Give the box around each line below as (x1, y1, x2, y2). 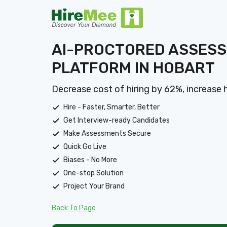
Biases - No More (63, 155, 117, 164)
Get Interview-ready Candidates (63, 116, 170, 125)
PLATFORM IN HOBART (52, 58, 215, 77)
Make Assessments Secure (63, 129, 151, 138)
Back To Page (52, 203, 96, 212)
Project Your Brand (63, 181, 125, 191)
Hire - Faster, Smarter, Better (63, 102, 160, 111)
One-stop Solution (63, 168, 124, 177)
